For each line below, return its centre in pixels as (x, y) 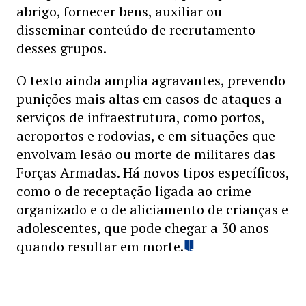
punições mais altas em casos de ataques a (149, 99)
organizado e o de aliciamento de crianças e (152, 209)
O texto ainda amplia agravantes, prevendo (151, 80)
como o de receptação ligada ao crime (134, 191)
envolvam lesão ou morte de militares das (146, 154)
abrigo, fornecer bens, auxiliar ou (119, 11)
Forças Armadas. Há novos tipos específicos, (153, 172)
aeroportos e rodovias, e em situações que (146, 136)
